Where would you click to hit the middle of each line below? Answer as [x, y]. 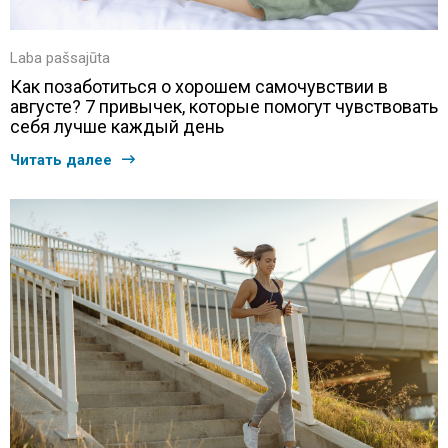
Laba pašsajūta [60, 57]
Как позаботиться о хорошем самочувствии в [199, 86]
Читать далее [61, 159]
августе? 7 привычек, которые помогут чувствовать [224, 106]
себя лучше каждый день [117, 126]
